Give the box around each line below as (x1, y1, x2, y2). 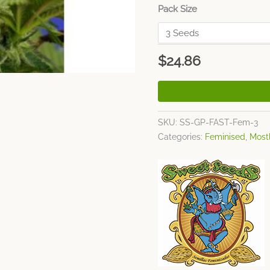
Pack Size (158, 3, 198, 14)
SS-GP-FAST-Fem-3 (180, 118, 259, 128)
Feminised (205, 132, 246, 142)
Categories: (158, 132, 206, 142)
